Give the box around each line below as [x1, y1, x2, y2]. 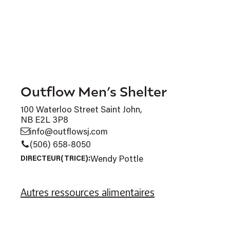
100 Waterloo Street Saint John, [21, 103, 142, 114]
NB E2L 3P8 [21, 113, 68, 125]
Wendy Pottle [90, 152, 143, 164]
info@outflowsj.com [30, 125, 108, 137]
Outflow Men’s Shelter [21, 83, 167, 100]
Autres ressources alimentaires [21, 185, 155, 199]
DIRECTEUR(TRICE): [21, 153, 90, 163]
